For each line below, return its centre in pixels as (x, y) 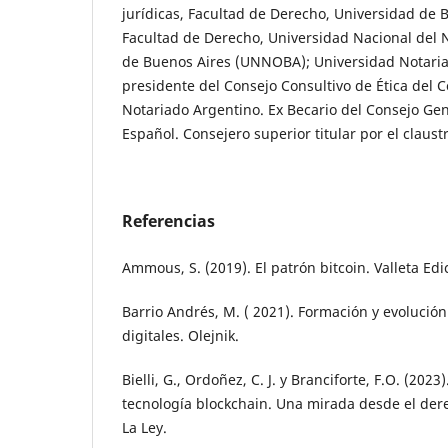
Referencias (168, 220)
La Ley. (144, 428)
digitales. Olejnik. (180, 335)
